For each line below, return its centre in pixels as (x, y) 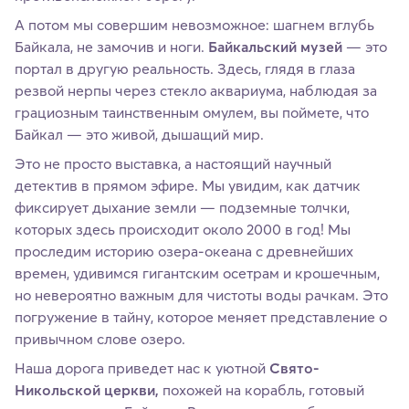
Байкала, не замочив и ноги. (111, 47)
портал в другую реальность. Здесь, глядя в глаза (185, 69)
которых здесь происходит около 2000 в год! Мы (183, 230)
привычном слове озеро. (100, 339)
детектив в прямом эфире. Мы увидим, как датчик (188, 186)
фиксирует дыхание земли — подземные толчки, (182, 208)
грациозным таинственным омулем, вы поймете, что (192, 113)
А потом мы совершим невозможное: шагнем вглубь (194, 25)
